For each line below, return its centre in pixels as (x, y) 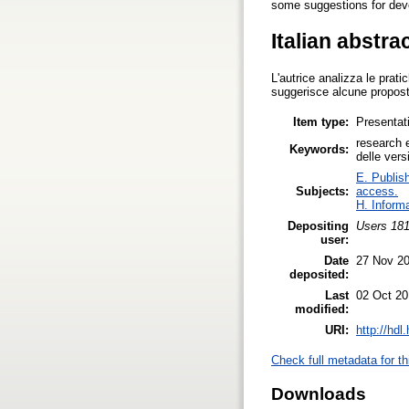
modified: (322, 309)
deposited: (319, 274)
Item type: (321, 121)
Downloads (319, 393)
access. (377, 191)
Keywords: (319, 149)
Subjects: (322, 191)
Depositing (318, 225)
